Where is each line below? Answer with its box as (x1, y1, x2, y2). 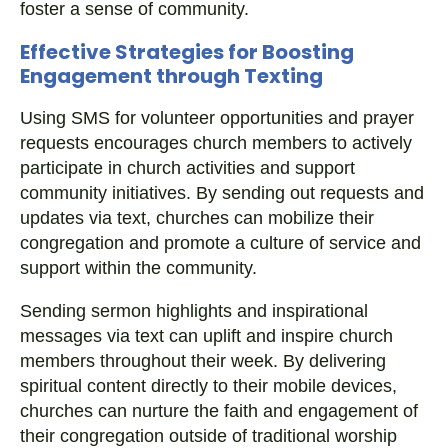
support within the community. (20, 258, 257, 278)
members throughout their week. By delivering (20, 351, 386, 371)
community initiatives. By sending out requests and (20, 183, 424, 203)
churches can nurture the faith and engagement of (20, 401, 418, 421)
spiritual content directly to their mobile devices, (20, 376, 397, 396)
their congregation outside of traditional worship (20, 426, 397, 446)
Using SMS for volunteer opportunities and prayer (20, 108, 414, 128)
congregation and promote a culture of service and (20, 233, 421, 253)
